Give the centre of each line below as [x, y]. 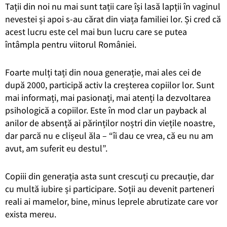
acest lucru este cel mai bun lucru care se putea [96, 31]
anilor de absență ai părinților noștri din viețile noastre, [110, 123]
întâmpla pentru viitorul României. [71, 44]
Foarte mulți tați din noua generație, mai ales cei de [103, 72]
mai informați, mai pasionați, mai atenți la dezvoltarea [108, 97]
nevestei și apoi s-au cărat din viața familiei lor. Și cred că [113, 19]
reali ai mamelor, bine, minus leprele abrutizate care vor [111, 201]
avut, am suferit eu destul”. [56, 148]
